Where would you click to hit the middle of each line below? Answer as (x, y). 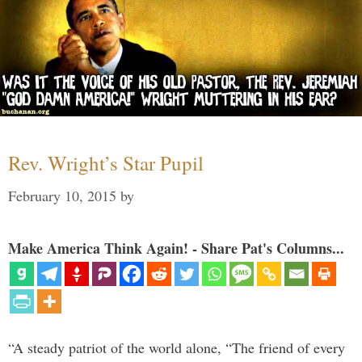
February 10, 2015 (62, 196)
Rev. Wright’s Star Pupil (106, 163)
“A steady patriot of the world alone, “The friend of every (177, 348)
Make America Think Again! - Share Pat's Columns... (176, 248)
